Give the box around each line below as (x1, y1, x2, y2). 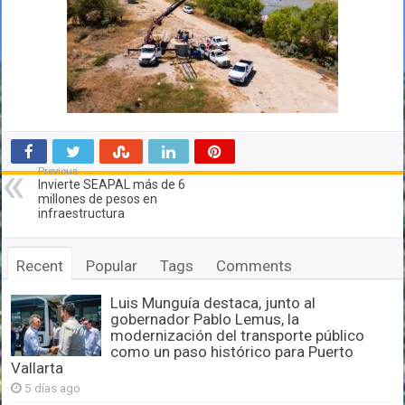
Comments (216, 257, 293, 276)
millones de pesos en (38, 192, 158, 207)
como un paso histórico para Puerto (110, 343, 354, 362)
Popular (86, 257, 138, 276)
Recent (16, 257, 64, 276)
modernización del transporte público (110, 326, 365, 345)
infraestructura (38, 206, 126, 221)
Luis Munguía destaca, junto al (110, 294, 316, 313)
